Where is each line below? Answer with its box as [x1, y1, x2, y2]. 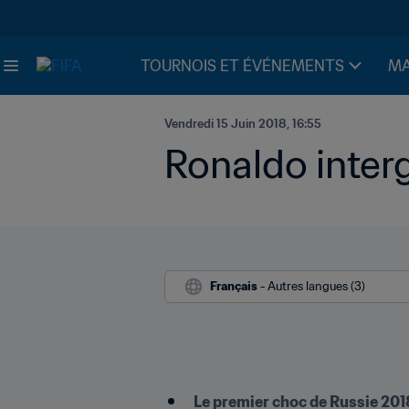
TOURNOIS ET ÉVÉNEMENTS [141, 57, 344, 75]
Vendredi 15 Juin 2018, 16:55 [164, 116, 321, 131]
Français [210, 278, 257, 294]
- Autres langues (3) [260, 278, 365, 294]
